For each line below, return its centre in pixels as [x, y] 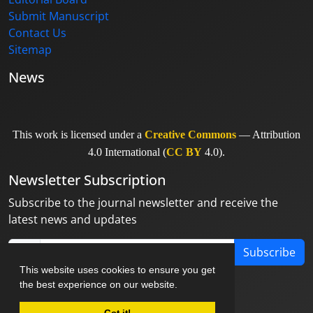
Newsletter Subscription [87, 180]
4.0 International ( [127, 152]
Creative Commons [190, 135]
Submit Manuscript [59, 16]
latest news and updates [73, 220]
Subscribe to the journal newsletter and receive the [143, 203]
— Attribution [268, 135]
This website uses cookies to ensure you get [117, 269]
